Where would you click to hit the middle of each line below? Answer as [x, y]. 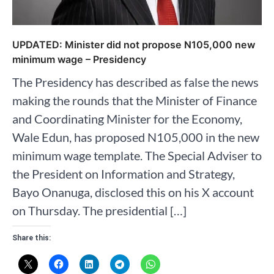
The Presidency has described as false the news [135, 82]
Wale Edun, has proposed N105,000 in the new [136, 137]
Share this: [31, 238]
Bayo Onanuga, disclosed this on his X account [133, 192]
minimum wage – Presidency [79, 59]
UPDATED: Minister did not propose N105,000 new [134, 44]
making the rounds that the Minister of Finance [135, 100]
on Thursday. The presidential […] [99, 210]
